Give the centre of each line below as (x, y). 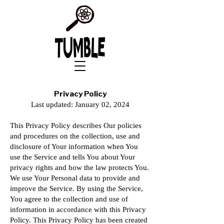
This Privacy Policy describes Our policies (76, 125)
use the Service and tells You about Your (72, 157)
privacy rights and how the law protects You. (79, 167)
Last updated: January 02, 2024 (80, 104)
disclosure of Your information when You (74, 146)
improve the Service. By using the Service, (76, 188)
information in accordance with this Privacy (78, 209)
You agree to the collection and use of (69, 199)
